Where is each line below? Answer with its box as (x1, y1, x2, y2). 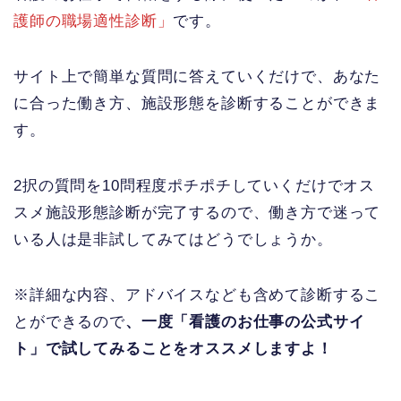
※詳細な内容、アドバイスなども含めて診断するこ (13, 286, 381, 304)
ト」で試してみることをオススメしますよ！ (13, 340, 333, 358)
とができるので (13, 313, 125, 331)
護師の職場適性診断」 (13, 13, 174, 30)
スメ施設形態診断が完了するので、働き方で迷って (13, 204, 381, 222)
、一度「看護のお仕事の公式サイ (124, 313, 365, 331)
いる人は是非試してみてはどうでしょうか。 (13, 231, 333, 249)
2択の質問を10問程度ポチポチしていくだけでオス (13, 177, 376, 195)
